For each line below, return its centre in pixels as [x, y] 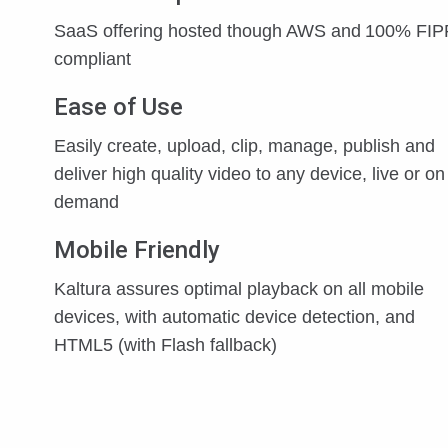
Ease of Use [118, 107]
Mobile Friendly [137, 250]
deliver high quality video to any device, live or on [249, 174]
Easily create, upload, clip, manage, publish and [244, 146]
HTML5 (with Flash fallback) [165, 345]
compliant [92, 59]
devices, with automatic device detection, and [234, 317]
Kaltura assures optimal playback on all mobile [239, 289]
